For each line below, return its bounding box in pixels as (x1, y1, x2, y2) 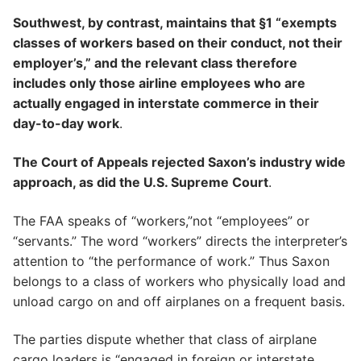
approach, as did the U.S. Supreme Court (13, 174, 268, 191)
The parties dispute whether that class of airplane (13, 331, 317, 348)
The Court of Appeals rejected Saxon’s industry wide (13, 154, 346, 171)
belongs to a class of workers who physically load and (13, 272, 346, 289)
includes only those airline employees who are (13, 75, 305, 92)
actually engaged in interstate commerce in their (13, 95, 319, 112)
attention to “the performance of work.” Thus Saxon (13, 252, 330, 269)
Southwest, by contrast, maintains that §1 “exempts (13, 15, 337, 31)
